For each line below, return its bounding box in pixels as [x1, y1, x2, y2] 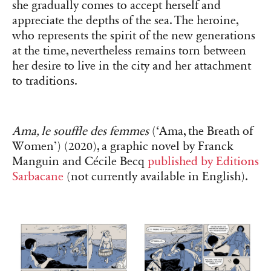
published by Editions [148, 154, 259, 169]
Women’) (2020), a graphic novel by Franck [12, 139, 233, 154]
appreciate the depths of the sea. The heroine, [12, 13, 238, 28]
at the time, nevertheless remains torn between [12, 44, 246, 59]
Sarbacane [12, 169, 64, 184]
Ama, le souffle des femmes [12, 123, 152, 139]
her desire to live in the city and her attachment [12, 59, 251, 74]
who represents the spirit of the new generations [12, 28, 255, 44]
